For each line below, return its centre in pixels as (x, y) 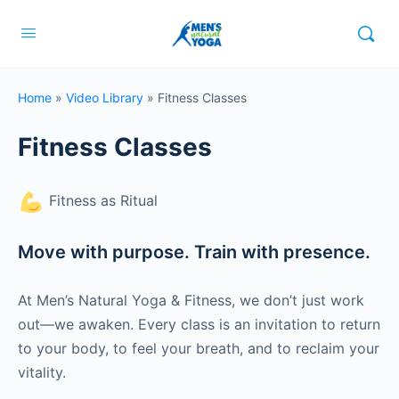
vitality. (42, 372)
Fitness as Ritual (101, 201)
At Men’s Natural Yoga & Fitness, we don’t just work (191, 300)
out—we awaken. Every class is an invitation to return (199, 324)
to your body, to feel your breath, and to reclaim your (199, 348)
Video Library (105, 98)
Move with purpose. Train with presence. (194, 252)
